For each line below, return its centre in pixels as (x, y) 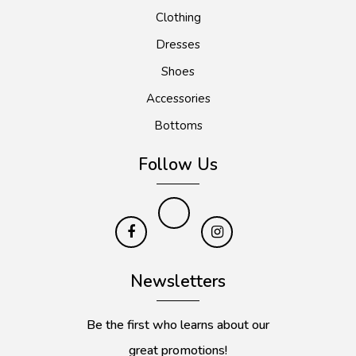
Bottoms (178, 126)
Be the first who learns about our (178, 325)
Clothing (178, 18)
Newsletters (178, 282)
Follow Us (178, 165)
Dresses (178, 45)
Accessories (178, 99)
